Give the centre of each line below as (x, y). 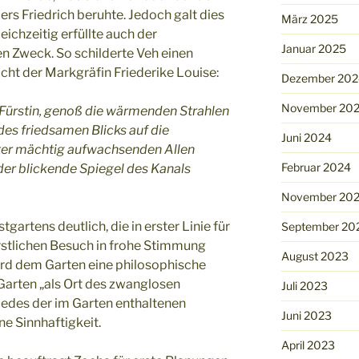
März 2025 (309, 18)
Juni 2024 (306, 137)
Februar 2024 (316, 167)
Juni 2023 (306, 315)
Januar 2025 (313, 48)
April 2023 (308, 345)
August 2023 (315, 256)
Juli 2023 (304, 285)
